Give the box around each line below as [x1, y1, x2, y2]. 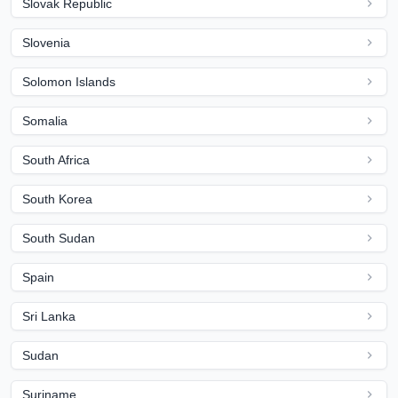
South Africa [22, 153, 90, 167]
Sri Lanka [22, 309, 76, 323]
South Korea [22, 192, 92, 206]
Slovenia [22, 36, 70, 50]
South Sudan [22, 231, 95, 245]
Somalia [22, 114, 68, 128]
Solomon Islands [22, 75, 115, 89]
